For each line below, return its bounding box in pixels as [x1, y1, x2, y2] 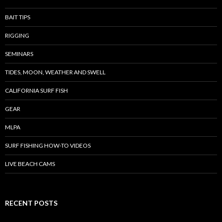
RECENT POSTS [5, 199, 57, 207]
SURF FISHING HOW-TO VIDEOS [5, 142, 91, 149]
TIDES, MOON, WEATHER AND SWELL [5, 68, 106, 76]
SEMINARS [5, 50, 33, 57]
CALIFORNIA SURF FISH [5, 87, 68, 94]
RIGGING [5, 32, 29, 39]
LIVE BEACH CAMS [5, 160, 55, 167]
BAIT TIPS [5, 13, 30, 21]
